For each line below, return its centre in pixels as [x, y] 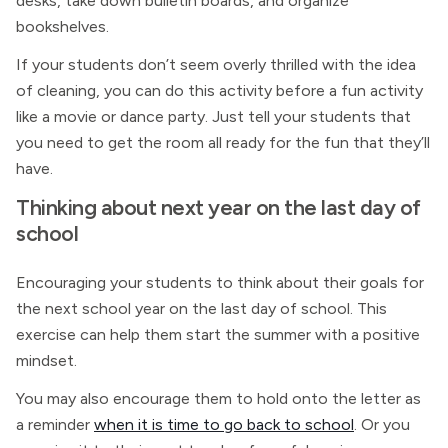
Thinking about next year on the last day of [218, 207]
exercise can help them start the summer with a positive [218, 334]
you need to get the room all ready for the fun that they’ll [223, 142]
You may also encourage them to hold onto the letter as [218, 398]
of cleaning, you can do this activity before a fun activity [219, 90]
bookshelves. [62, 26]
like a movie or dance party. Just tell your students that [213, 116]
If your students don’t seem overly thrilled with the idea [216, 64]
